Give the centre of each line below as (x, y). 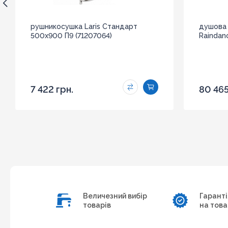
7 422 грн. (52, 89)
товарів (97, 205)
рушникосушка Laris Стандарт (84, 26)
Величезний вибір (115, 196)
